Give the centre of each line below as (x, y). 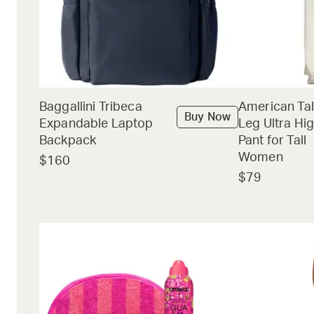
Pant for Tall (272, 141)
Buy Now (207, 117)
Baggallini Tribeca (91, 108)
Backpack (68, 141)
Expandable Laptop (96, 124)
